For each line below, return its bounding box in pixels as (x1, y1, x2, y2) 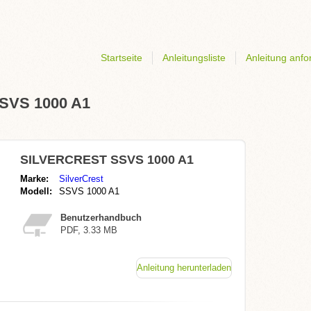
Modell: (20, 186, 52, 196)
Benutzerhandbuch (60, 212, 142, 223)
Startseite (101, 52, 142, 63)
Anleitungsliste (162, 52, 226, 63)
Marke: (20, 174, 49, 184)
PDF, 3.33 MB (60, 225, 117, 235)
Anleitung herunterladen (137, 262, 231, 273)
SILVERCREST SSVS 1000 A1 (20, 153, 194, 167)
